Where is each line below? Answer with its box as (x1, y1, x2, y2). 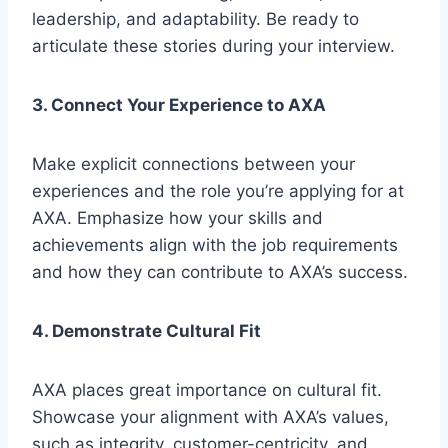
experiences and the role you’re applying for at (32, 180, 404, 201)
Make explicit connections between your (32, 153, 355, 174)
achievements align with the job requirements (32, 234, 398, 255)
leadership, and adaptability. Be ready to (32, 8, 359, 29)
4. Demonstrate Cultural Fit (32, 320, 261, 341)
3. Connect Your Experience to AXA (32, 94, 326, 115)
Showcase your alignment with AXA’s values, (32, 406, 389, 427)
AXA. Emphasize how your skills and (32, 207, 323, 228)
